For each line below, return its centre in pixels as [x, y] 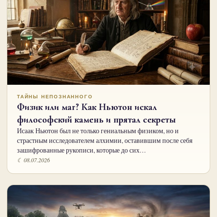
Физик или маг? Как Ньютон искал [87, 107]
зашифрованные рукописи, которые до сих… [82, 150]
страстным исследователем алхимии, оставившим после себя [105, 140]
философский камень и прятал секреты [96, 119]
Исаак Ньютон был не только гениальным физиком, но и [98, 131]
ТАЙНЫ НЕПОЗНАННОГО [55, 96]
